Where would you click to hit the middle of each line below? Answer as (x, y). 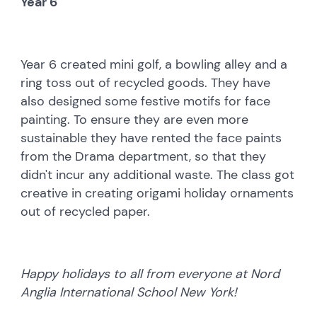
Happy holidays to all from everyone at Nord (150, 273)
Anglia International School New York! (131, 292)
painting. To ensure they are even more (135, 119)
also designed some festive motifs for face (146, 101)
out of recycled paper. (87, 211)
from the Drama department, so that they (144, 156)
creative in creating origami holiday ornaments (157, 193)
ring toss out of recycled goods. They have (146, 82)
